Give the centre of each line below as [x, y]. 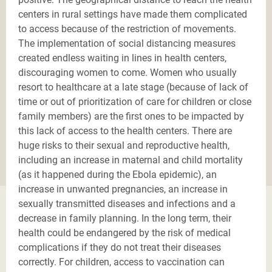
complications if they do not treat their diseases [120, 247]
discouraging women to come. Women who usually [127, 72]
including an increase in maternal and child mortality [131, 160]
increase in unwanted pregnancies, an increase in [123, 189]
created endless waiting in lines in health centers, [122, 58]
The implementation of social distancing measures [127, 43]
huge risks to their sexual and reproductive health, [124, 145]
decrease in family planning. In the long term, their [125, 218]
